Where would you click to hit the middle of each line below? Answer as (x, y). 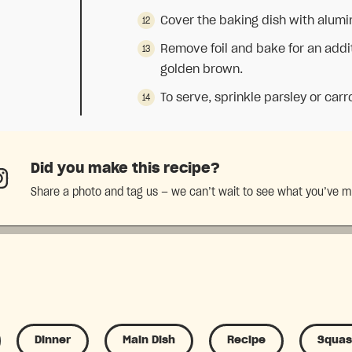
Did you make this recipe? (125, 169)
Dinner (53, 340)
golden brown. (202, 70)
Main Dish (149, 340)
